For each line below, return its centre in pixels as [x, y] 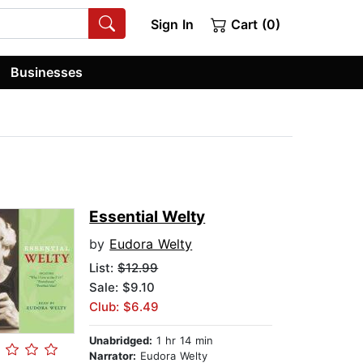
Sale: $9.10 [122, 288]
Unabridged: [121, 341]
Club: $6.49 [124, 307]
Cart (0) [254, 24]
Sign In [172, 24]
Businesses [47, 72]
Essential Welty [147, 217]
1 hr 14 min [183, 341]
